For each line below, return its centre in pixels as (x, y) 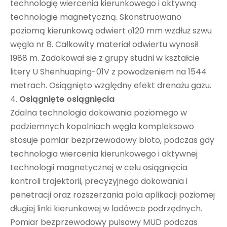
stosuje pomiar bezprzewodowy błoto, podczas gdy (112, 140)
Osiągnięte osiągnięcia (67, 99)
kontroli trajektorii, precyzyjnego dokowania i (99, 181)
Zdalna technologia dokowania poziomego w (99, 112)
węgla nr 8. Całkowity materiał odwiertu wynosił (104, 44)
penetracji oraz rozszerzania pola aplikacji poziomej (112, 195)
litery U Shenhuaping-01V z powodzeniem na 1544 (108, 71)
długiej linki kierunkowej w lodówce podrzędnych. (106, 208)
